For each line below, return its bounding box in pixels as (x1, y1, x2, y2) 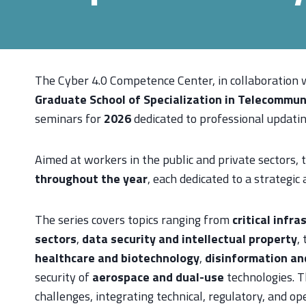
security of (35, 267, 92, 286)
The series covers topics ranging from (35, 210, 232, 229)
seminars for (35, 109, 104, 128)
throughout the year (35, 169, 148, 188)
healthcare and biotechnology (35, 248, 199, 267)
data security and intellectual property (82, 229, 297, 248)
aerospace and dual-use (92, 267, 224, 286)
